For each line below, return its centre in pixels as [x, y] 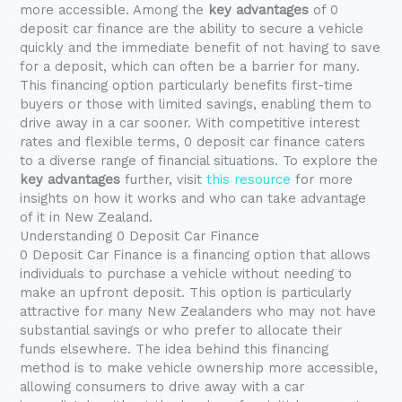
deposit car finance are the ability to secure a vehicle [192, 29]
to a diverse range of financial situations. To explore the [199, 161]
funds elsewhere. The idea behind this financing [175, 350]
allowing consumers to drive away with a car [162, 387]
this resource [249, 180]
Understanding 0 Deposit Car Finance [140, 236]
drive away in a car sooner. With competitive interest [190, 123]
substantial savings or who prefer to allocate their [181, 331]
